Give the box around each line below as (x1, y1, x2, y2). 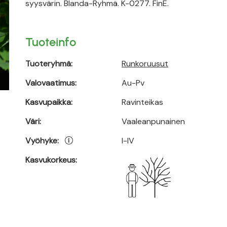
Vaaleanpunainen (122, 116, 185, 127)
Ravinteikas (122, 97, 163, 107)
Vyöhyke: (25, 135, 59, 146)
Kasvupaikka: (25, 97, 72, 107)
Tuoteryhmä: (25, 58, 72, 69)
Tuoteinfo (25, 34, 76, 49)
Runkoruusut (122, 58, 168, 69)
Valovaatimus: (25, 78, 77, 88)
